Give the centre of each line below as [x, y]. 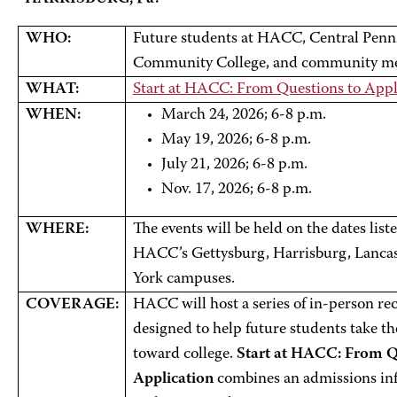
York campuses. [183, 279]
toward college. [184, 354]
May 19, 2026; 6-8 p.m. [236, 140]
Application [173, 379]
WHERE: [57, 230]
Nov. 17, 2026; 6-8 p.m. [236, 190]
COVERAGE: [72, 305]
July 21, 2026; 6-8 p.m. [234, 165]
